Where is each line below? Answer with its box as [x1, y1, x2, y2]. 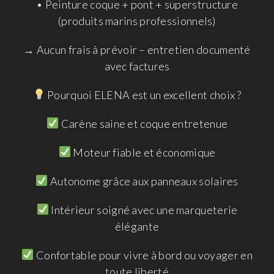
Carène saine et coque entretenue [59, 116, 228, 130]
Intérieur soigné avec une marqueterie [49, 202, 238, 217]
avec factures [104, 59, 170, 73]
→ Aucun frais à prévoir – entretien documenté [23, 42, 251, 56]
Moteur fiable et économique [71, 145, 216, 159]
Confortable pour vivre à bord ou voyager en [34, 248, 253, 262]
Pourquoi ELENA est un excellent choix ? [45, 87, 242, 102]
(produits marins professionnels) [58, 13, 216, 28]
